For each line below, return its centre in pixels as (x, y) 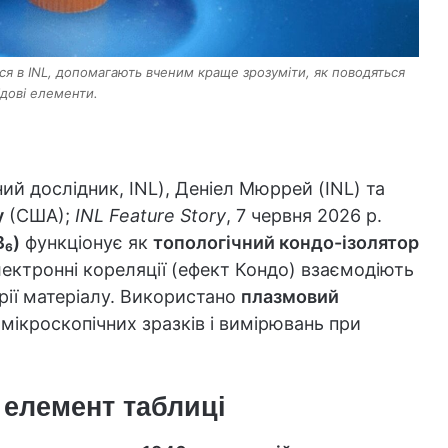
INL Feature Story (150, 215)
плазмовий (290, 296)
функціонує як (86, 242)
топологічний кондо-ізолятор (286, 242)
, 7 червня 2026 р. (304, 215)
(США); (39, 215)
